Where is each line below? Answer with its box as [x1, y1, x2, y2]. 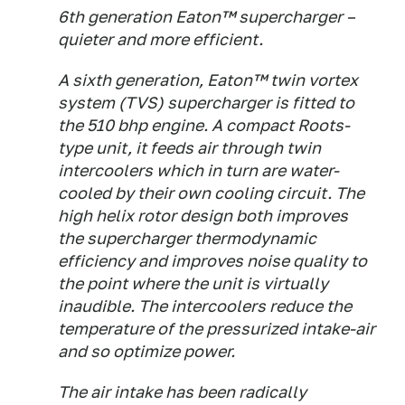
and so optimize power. [58, 342, 235, 361]
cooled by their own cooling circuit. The [58, 184, 364, 202]
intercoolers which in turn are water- [58, 161, 339, 180]
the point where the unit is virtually [58, 274, 328, 293]
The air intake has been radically [58, 382, 306, 401]
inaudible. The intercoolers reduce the [58, 297, 352, 316]
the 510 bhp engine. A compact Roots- [58, 116, 350, 135]
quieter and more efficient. [58, 30, 263, 49]
